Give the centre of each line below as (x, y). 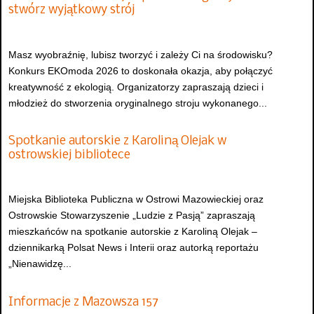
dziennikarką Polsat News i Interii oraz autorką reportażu (134, 248)
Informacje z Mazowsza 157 (83, 302)
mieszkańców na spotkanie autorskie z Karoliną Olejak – (133, 232)
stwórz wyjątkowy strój (71, 11)
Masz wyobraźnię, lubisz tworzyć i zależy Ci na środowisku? (141, 54)
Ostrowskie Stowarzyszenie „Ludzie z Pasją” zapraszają (132, 216)
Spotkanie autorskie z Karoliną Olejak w (117, 142)
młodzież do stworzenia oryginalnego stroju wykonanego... (138, 103)
